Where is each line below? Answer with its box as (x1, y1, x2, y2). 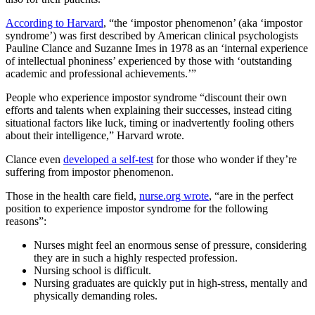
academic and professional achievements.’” (6, 67, 196, 80)
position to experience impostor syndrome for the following (6, 202, 268, 215)
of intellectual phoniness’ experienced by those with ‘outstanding (6, 55, 292, 67)
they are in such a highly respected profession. (34, 252, 238, 264)
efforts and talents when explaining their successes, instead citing (6, 104, 292, 117)
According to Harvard (6, 17, 103, 30)
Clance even (6, 153, 63, 166)
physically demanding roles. (34, 290, 157, 302)
